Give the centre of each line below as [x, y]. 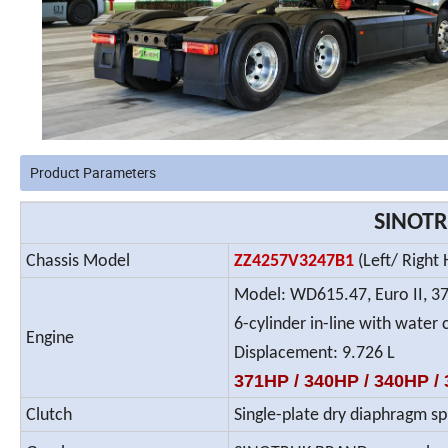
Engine [50, 339]
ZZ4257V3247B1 [294, 262]
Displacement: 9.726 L [314, 354]
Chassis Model [78, 262]
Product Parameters [93, 173]
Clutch [49, 416]
